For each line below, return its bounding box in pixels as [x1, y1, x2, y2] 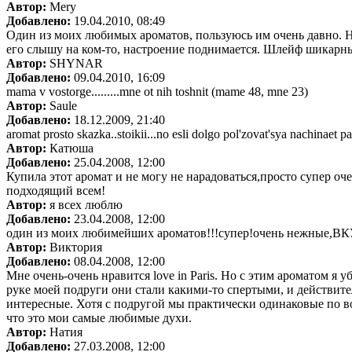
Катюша [46, 141, 93, 155]
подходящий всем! [6, 183, 105, 197]
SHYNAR [46, 56, 103, 70]
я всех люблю [46, 197, 123, 211]
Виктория [46, 240, 102, 254]
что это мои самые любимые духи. [6, 310, 192, 324]
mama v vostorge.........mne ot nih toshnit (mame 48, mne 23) [6, 84, 308, 98]
